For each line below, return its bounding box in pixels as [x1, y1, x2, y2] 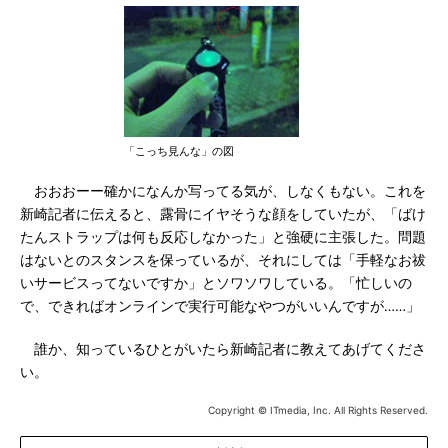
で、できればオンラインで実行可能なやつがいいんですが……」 [20, 298, 420, 314]
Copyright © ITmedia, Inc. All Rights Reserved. [208, 404, 428, 416]
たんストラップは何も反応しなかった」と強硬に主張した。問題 [20, 229, 426, 245]
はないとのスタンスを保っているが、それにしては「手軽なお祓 [20, 252, 426, 268]
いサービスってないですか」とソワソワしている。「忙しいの [20, 275, 412, 291]
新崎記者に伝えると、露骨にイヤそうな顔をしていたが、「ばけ [20, 206, 426, 222]
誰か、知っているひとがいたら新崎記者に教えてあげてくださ [20, 341, 426, 357]
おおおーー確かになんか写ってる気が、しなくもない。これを [20, 183, 426, 199]
